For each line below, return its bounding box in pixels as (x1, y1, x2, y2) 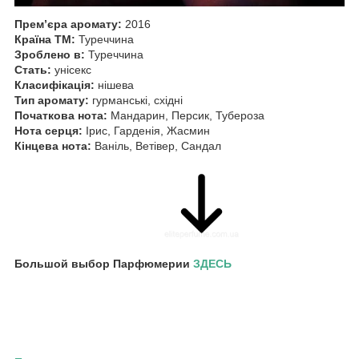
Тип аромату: (14, 93, 89, 107)
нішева (95, 78, 134, 91)
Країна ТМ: (14, 32, 75, 46)
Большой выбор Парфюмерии (14, 256, 193, 270)
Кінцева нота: (14, 139, 91, 152)
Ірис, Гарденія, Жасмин (83, 123, 210, 137)
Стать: (14, 63, 51, 76)
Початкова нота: (14, 108, 107, 122)
